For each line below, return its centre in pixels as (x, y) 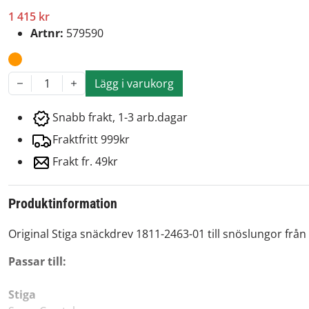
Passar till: (37, 261)
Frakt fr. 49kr (85, 162)
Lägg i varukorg (134, 83)
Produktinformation (63, 203)
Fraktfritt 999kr (91, 140)
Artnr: (48, 33)
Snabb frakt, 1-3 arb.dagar (120, 118)
